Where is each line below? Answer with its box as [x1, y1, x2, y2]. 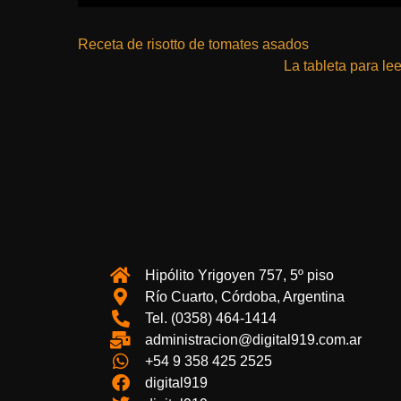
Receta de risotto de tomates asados [78, 37, 309, 52]
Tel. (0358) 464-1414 [145, 311, 277, 326]
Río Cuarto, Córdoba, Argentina [145, 289, 345, 304]
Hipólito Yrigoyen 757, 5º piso [145, 268, 334, 283]
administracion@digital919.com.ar [145, 332, 362, 347]
